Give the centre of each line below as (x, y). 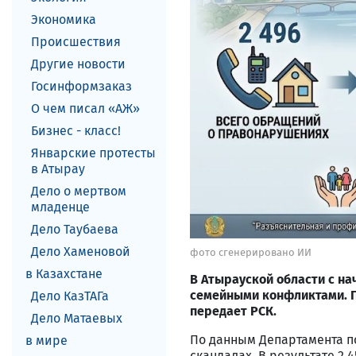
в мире (46, 341)
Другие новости (78, 64)
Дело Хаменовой (81, 252)
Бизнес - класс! (76, 131)
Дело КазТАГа (70, 296)
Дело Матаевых (77, 318)
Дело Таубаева (75, 229)
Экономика (64, 19)
